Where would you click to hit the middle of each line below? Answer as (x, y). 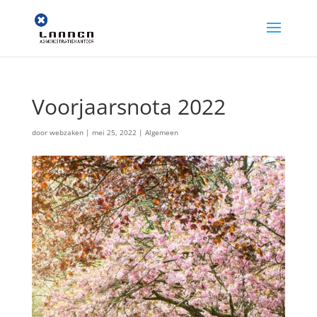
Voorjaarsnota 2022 (128, 106)
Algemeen (161, 132)
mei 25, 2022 (114, 132)
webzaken (66, 132)
